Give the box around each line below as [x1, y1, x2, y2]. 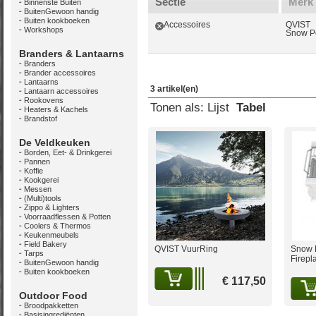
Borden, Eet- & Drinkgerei [24, 148, 111, 157]
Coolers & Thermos [24, 221, 91, 230]
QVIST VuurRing [154, 244, 218, 254]
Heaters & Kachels [24, 105, 88, 114]
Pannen [24, 157, 50, 166]
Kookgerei [24, 176, 59, 184]
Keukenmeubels [24, 231, 79, 239]
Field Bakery [24, 240, 67, 248]
